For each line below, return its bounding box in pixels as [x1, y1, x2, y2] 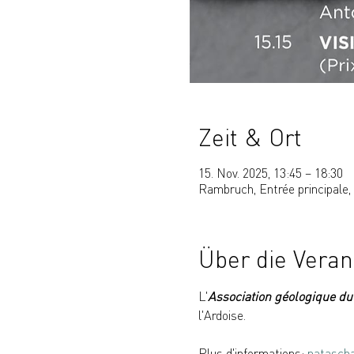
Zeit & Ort [198, 123, 302, 152]
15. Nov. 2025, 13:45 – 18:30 [198, 165, 343, 181]
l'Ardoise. [198, 307, 246, 323]
